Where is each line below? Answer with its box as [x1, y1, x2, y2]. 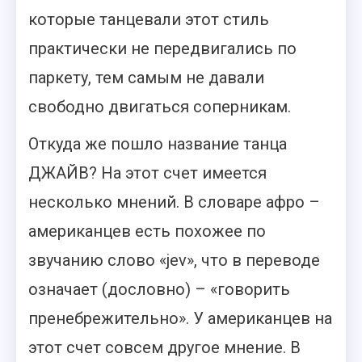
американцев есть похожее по [28, 221, 266, 241]
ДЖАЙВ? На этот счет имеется [28, 163, 267, 183]
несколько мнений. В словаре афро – [28, 192, 320, 212]
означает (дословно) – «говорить [28, 280, 290, 299]
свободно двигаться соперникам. [28, 97, 291, 116]
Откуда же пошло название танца [28, 134, 287, 154]
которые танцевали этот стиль [28, 10, 269, 29]
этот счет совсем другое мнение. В [28, 338, 301, 357]
